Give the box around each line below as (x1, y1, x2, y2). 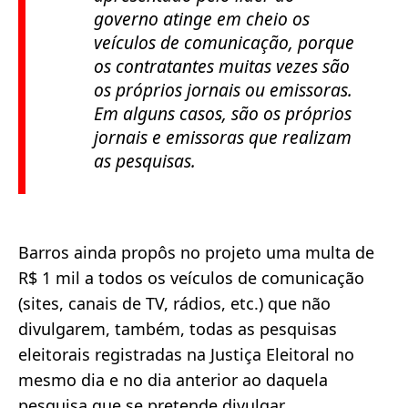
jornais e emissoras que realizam (94, 124, 352, 149)
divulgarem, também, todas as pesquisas (18, 317, 337, 340)
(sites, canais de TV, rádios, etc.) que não (18, 291, 331, 314)
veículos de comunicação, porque (94, 29, 354, 55)
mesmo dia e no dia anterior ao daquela (18, 368, 328, 391)
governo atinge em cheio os (94, 5, 310, 31)
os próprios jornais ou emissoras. (94, 76, 352, 102)
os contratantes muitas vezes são (94, 53, 350, 78)
